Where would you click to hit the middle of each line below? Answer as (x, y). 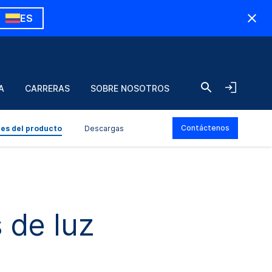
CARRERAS (47, 88)
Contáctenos (205, 128)
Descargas (104, 128)
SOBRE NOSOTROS (130, 88)
